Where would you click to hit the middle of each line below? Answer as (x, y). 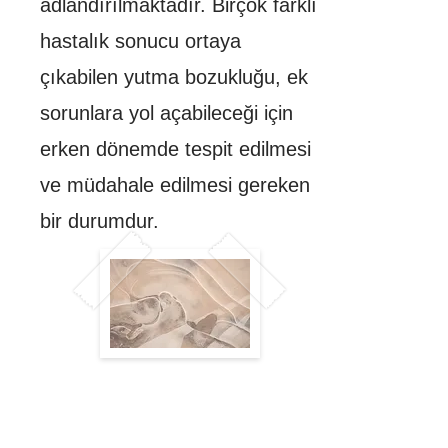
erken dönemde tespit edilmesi (175, 149)
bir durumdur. (99, 221)
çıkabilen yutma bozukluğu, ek (174, 77)
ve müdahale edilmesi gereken (175, 185)
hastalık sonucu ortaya (140, 41)
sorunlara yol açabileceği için (166, 113)
